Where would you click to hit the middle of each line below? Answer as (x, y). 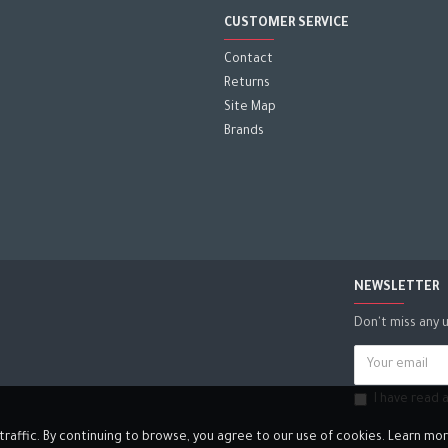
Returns (247, 83)
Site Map (250, 107)
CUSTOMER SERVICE (286, 23)
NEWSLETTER (397, 288)
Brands (244, 131)
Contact (248, 59)
